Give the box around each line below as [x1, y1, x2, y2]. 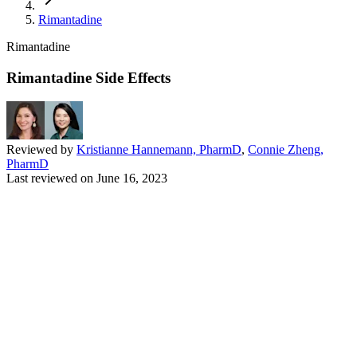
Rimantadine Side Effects [6, 69, 171, 86]
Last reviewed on [6, 171, 93, 186]
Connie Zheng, [248, 143, 324, 157]
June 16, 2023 [96, 171, 167, 186]
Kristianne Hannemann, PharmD [76, 143, 241, 157]
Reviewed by [6, 143, 76, 157]
